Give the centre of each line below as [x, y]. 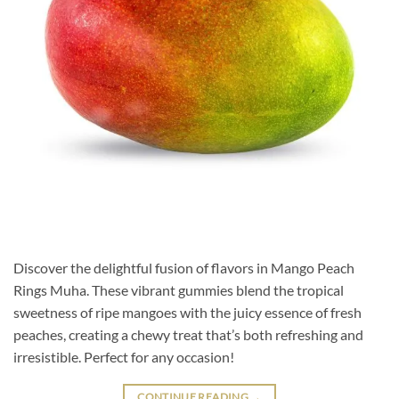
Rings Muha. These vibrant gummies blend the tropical [179, 289]
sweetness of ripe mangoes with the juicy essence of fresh [187, 312]
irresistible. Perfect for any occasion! [124, 356]
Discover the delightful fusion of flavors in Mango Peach [184, 267]
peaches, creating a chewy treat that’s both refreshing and [188, 334]
